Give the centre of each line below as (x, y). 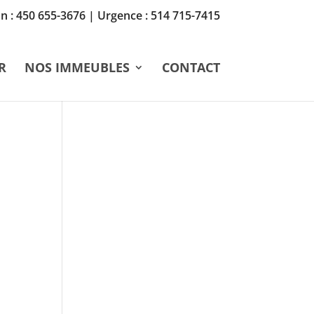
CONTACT (191, 67)
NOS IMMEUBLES (77, 67)
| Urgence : (118, 16)
